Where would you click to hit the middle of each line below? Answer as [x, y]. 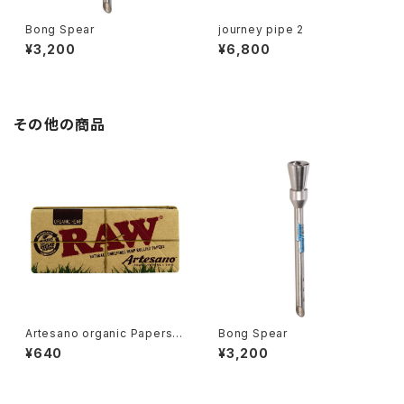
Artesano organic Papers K [105, 333]
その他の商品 [60, 124]
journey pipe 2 [262, 29]
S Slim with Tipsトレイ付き [99, 347]
